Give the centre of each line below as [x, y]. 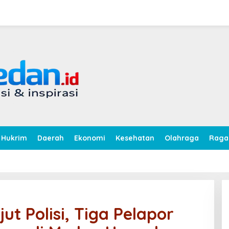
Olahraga [182, 138]
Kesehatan [135, 138]
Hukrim [14, 138]
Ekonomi [90, 138]
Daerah [51, 138]
